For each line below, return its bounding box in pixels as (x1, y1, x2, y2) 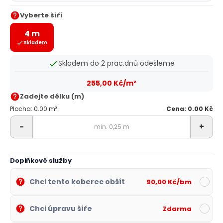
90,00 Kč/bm (146, 177, 192, 187)
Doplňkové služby (10, 156, 72, 166)
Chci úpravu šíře (29, 204, 92, 214)
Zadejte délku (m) (20, 91, 84, 101)
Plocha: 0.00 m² (10, 104, 57, 113)
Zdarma (163, 204, 192, 214)
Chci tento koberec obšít (29, 177, 125, 187)
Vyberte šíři (20, 10, 62, 20)
